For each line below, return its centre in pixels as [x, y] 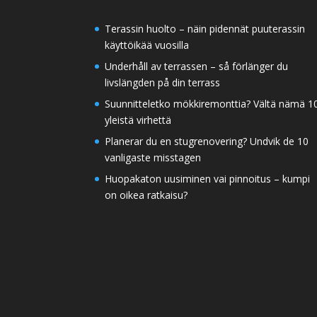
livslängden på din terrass [163, 82]
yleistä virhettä [138, 120]
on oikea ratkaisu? [146, 195]
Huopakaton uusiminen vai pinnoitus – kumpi [208, 178]
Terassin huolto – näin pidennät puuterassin [205, 28]
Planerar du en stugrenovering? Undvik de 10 [207, 141]
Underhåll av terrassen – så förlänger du [197, 66]
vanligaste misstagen [153, 157]
